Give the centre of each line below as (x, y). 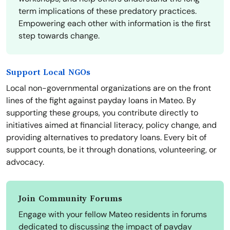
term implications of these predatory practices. (108, 11)
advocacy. (25, 162)
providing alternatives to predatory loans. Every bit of (106, 138)
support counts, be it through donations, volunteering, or (111, 150)
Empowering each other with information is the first (114, 24)
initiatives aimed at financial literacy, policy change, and (111, 125)
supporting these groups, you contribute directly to (102, 113)
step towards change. (59, 36)
